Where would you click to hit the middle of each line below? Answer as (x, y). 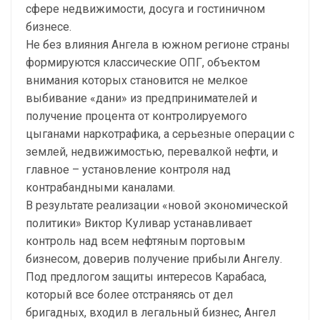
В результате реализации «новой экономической (157, 205)
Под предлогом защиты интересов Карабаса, (146, 277)
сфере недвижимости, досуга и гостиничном (145, 9)
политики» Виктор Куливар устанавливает (139, 223)
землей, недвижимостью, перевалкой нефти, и (152, 152)
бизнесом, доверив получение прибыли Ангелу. (154, 259)
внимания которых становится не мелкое (137, 80)
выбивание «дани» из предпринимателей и (141, 98)
